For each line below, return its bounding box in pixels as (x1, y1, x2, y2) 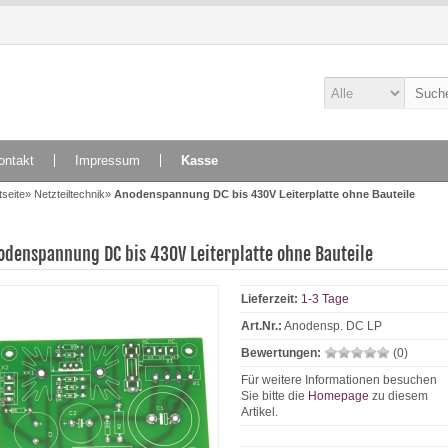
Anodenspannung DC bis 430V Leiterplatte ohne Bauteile (114, 188, 415, 200)
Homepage (308, 389, 369, 403)
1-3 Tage (301, 292, 349, 306)
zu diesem (369, 389, 428, 403)
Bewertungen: (241, 346, 321, 360)
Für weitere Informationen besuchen (241, 373, 437, 387)
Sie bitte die (241, 389, 308, 403)
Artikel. (241, 405, 278, 419)
